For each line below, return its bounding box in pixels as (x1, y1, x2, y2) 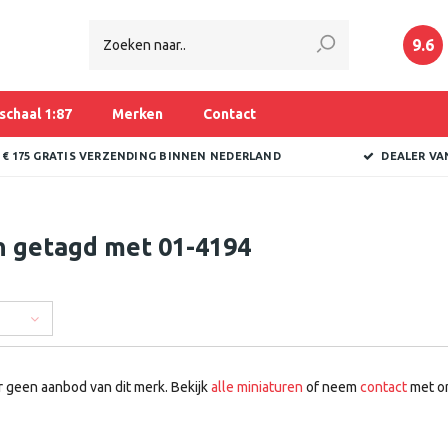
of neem (302, 379, 360, 395)
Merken (112, 106, 163, 122)
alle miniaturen (210, 379, 303, 395)
